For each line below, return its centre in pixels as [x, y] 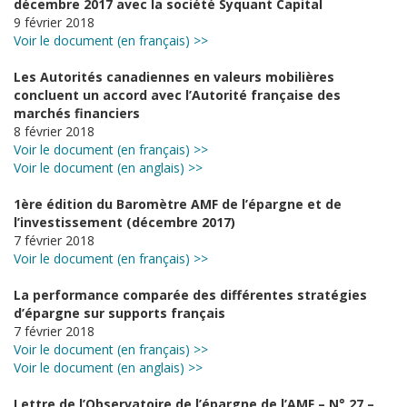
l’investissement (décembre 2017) [124, 222]
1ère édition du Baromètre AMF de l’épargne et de [178, 204]
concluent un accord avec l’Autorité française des [177, 95]
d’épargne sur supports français [119, 313]
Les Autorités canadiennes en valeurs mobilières [174, 77]
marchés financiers [77, 113]
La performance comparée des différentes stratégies [190, 295]
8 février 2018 [54, 131]
